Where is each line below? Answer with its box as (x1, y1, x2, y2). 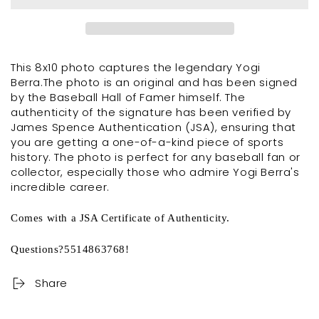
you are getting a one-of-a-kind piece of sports (11, 134, 284, 150)
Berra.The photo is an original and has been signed (11, 74, 298, 90)
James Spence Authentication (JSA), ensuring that (11, 119, 296, 135)
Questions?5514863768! (11, 243, 130, 255)
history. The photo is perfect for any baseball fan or (11, 149, 300, 164)
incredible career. (11, 179, 110, 194)
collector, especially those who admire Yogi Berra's (11, 164, 300, 179)
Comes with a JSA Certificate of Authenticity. (11, 211, 234, 224)
